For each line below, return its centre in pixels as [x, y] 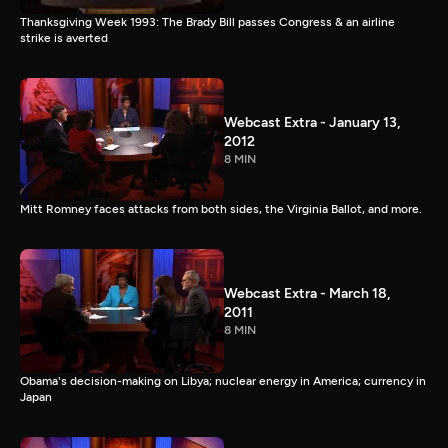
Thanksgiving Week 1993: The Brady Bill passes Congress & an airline [207, 21]
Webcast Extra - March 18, [307, 294]
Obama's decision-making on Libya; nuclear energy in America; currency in [223, 381]
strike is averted [64, 37]
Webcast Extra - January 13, [312, 122]
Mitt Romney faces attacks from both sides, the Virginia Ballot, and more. [221, 209]
